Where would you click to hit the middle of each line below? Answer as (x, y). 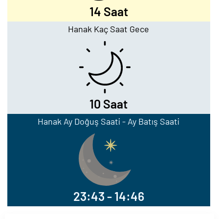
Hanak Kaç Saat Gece (109, 29)
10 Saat (109, 104)
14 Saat (109, 11)
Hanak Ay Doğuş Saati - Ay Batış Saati (109, 121)
